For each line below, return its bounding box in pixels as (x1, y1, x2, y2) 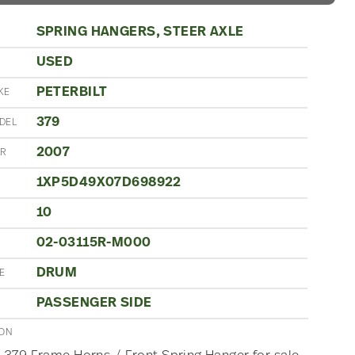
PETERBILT (36, 85, 108, 99)
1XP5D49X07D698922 (36, 175, 181, 189)
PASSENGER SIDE (36, 296, 152, 310)
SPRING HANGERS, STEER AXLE (36, 25, 244, 39)
